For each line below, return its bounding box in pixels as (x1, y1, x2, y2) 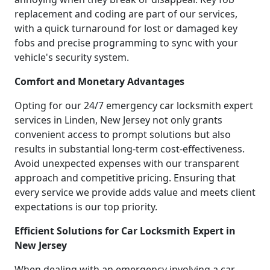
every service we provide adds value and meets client (14, 186, 256, 199)
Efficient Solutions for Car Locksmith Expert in (14, 224, 236, 238)
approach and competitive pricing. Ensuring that (14, 171, 236, 185)
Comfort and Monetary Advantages (14, 75, 184, 89)
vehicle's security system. (14, 51, 129, 64)
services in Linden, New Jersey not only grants (14, 113, 222, 127)
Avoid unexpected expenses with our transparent (14, 157, 239, 171)
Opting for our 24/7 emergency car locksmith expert (14, 99, 253, 113)
